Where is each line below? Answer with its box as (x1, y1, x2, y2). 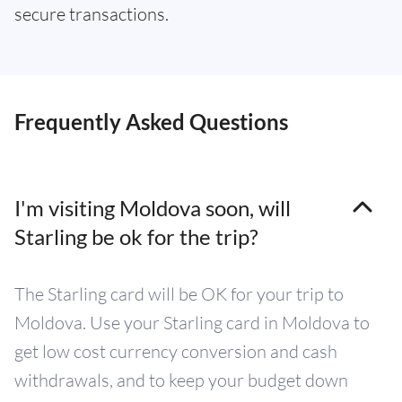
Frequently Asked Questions (14, 108, 288, 135)
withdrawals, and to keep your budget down (14, 368, 348, 391)
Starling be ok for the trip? (14, 223, 258, 249)
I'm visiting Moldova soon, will (14, 194, 291, 221)
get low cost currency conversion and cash (14, 339, 337, 363)
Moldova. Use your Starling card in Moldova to (14, 310, 370, 334)
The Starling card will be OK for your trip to (14, 282, 344, 305)
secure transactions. (14, 2, 169, 25)
